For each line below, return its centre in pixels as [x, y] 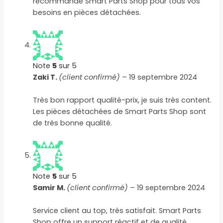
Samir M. [50, 187]
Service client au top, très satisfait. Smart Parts [117, 210]
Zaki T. [46, 77]
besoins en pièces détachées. [87, 13]
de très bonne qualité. [73, 123]
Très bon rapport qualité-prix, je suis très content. [122, 100]
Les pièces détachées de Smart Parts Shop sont [120, 112]
